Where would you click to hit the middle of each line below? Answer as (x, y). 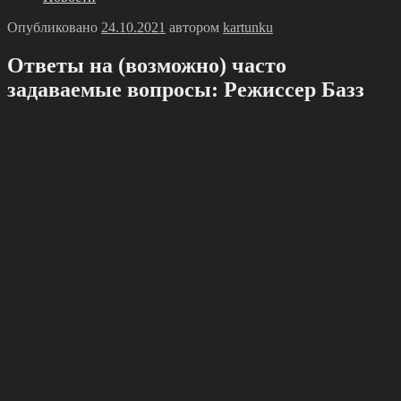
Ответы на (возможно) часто (147, 65)
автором (194, 27)
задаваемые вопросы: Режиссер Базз (186, 89)
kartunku (248, 27)
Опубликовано (52, 27)
